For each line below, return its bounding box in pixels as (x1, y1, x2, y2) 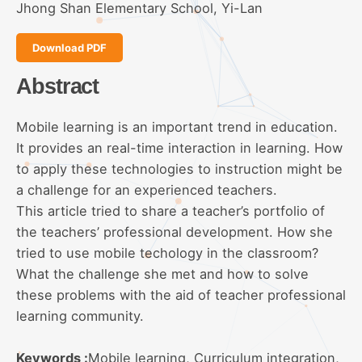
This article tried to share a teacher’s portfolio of (16, 202, 325, 219)
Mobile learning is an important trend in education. (16, 118, 338, 135)
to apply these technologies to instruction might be (16, 160, 343, 177)
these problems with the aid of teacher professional (16, 286, 346, 303)
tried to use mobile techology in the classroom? (16, 244, 318, 261)
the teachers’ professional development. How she (16, 223, 333, 240)
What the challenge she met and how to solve (16, 265, 309, 282)
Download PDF (32, 41, 107, 55)
